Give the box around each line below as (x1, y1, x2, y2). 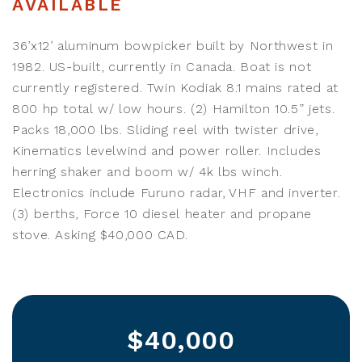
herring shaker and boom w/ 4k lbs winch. (12, 164, 283, 180)
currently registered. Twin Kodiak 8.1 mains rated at (12, 80, 339, 96)
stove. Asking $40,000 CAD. (12, 227, 188, 243)
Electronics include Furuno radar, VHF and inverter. (12, 185, 341, 201)
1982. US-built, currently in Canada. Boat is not (12, 59, 312, 75)
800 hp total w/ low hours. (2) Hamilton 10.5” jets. (12, 101, 335, 117)
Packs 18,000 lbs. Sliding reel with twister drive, (12, 122, 318, 138)
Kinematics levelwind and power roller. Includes (12, 143, 322, 159)
